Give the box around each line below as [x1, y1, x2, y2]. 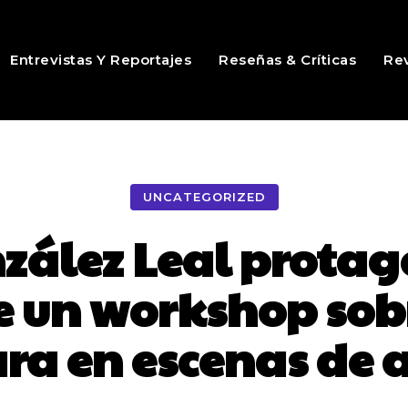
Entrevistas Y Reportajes [10, 51, 192, 68]
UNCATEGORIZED [142, 189, 266, 205]
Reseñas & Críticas [219, 51, 357, 68]
